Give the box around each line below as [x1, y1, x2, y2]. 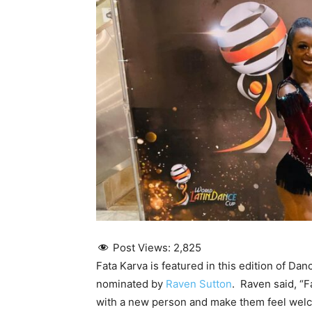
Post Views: [113, 241, 171, 255]
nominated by [96, 277, 166, 291]
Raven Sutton [166, 277, 232, 291]
